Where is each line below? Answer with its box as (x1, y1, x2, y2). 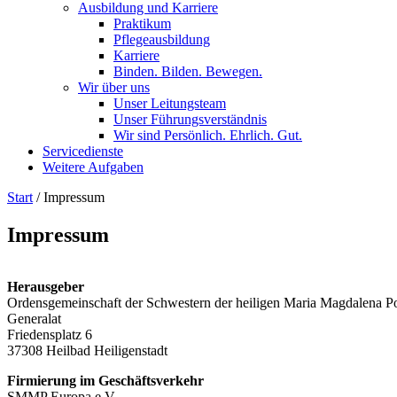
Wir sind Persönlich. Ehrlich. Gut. (113, 127, 302, 143)
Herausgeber (7, 278, 84, 294)
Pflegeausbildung (113, 31, 210, 47)
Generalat (7, 310, 61, 326)
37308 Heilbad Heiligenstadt (7, 342, 167, 358)
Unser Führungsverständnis (113, 111, 267, 127)
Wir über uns (78, 79, 150, 95)
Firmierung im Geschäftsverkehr (7, 372, 204, 388)
